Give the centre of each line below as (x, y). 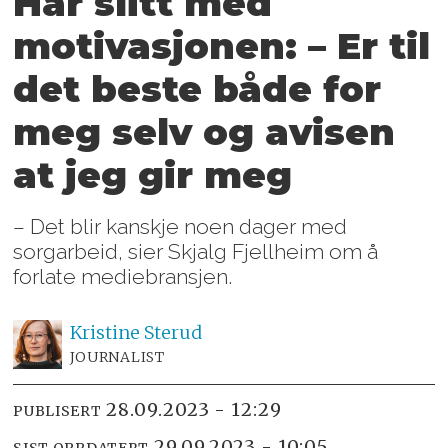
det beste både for (197, 89)
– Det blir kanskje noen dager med (180, 226)
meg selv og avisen (204, 132)
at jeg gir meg (153, 175)
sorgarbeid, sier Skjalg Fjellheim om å (196, 251)
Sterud (172, 332)
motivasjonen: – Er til (222, 46)
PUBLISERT (57, 411)
